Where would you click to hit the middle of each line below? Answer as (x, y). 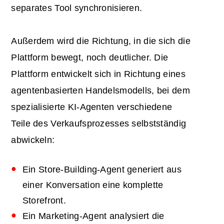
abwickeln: (33, 140)
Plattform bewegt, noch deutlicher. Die (90, 57)
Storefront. (44, 200)
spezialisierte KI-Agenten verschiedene (92, 107)
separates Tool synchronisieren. (77, 8)
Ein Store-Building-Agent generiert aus (102, 169)
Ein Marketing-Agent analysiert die (93, 216)
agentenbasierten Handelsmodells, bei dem (100, 90)
